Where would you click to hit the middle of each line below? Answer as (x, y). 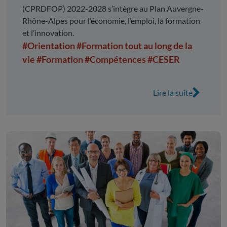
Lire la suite (173, 93)
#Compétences (115, 60)
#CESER (164, 60)
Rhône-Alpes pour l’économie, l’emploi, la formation (111, 21)
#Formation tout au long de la (134, 46)
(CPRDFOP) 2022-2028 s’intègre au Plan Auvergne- (113, 9)
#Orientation (49, 46)
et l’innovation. (48, 33)
